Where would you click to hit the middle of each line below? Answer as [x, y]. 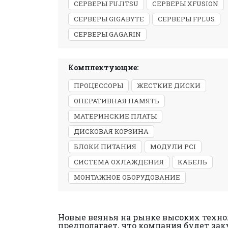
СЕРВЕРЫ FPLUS [186, 19]
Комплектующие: [103, 67]
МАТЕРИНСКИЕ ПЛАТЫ [115, 116]
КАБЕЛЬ [192, 162]
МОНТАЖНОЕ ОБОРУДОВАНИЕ [127, 177]
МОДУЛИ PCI [173, 147]
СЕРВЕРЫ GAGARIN [107, 34]
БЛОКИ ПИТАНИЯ [105, 147]
